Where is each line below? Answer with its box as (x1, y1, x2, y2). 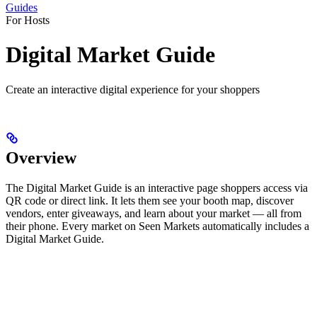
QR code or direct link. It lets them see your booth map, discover (6, 194, 294, 207)
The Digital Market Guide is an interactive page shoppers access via (6, 181, 308, 194)
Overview (6, 148, 76, 167)
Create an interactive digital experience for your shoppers (6, 83, 260, 96)
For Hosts (6, 13, 50, 26)
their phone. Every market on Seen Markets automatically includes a (6, 219, 309, 232)
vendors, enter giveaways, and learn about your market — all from (6, 207, 301, 219)
